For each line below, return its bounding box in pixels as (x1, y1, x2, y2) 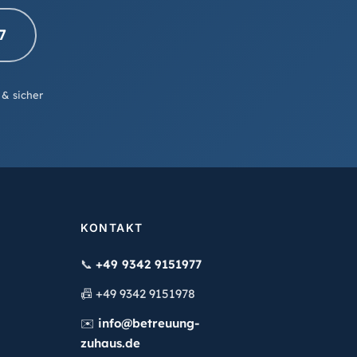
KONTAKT (80, 221, 143, 235)
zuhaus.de (80, 335, 141, 351)
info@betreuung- (98, 316, 200, 331)
